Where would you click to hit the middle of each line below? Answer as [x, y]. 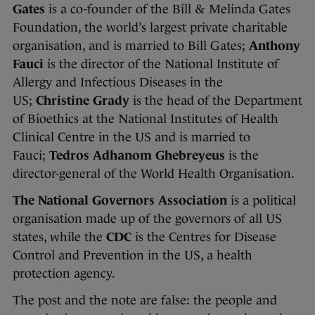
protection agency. [65, 273]
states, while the [59, 237]
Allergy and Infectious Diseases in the [118, 82]
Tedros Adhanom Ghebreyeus [137, 155]
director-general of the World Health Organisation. [155, 173]
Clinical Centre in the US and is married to [131, 137]
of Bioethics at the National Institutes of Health [146, 118]
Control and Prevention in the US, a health [133, 255]
